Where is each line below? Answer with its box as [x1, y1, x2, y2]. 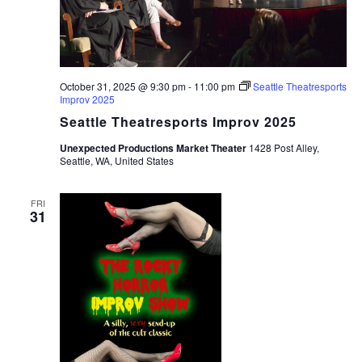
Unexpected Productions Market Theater [59, 140, 249, 155]
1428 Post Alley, [248, 140, 319, 154]
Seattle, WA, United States [59, 153, 174, 167]
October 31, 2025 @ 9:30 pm [59, 78, 186, 93]
